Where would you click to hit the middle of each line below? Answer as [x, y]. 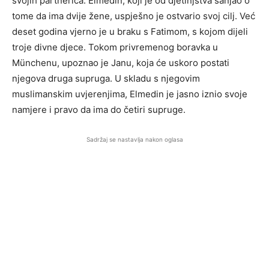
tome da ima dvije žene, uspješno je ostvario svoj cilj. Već [134, 16]
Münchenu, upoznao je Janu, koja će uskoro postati [121, 63]
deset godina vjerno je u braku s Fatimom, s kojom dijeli [130, 32]
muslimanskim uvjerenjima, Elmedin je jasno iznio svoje [130, 94]
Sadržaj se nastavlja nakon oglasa [134, 139]
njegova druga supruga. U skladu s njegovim [106, 78]
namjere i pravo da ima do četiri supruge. [99, 110]
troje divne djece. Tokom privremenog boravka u [115, 47]
